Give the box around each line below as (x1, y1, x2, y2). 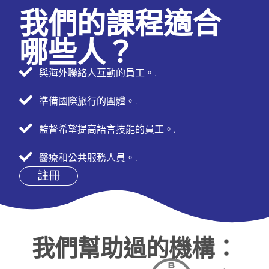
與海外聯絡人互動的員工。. (38, 68, 157, 78)
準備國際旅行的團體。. (38, 96, 138, 106)
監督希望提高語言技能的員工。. (38, 124, 176, 134)
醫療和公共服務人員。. (38, 153, 138, 163)
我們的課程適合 (19, 4, 222, 39)
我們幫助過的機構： (32, 232, 237, 261)
